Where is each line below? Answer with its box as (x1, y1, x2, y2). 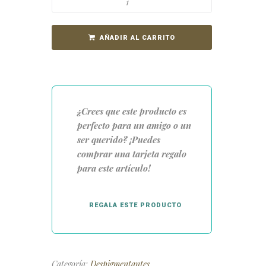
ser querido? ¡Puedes (77, 134, 160, 145)
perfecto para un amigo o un (77, 119, 191, 131)
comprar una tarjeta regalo (77, 148, 186, 160)
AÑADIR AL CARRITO (100, 34, 175, 42)
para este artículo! (77, 162, 151, 174)
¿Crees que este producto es (77, 105, 186, 117)
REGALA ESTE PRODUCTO (89, 201, 182, 209)
